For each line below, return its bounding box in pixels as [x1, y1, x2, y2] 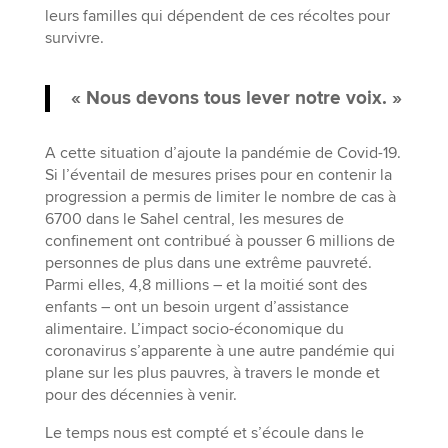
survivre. [44, 27, 104, 48]
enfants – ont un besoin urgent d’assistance [44, 296, 349, 317]
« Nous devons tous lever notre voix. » [70, 85, 402, 111]
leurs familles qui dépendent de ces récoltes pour [44, 5, 390, 26]
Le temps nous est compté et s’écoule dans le [44, 422, 364, 443]
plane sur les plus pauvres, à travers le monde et [44, 362, 380, 383]
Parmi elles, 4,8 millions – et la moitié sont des [44, 274, 367, 295]
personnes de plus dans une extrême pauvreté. [44, 252, 372, 273]
